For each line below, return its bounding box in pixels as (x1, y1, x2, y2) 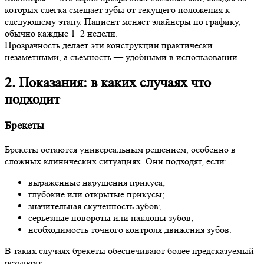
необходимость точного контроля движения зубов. (28, 223, 232, 235)
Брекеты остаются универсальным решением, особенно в (5, 143, 236, 155)
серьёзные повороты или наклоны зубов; (28, 212, 193, 223)
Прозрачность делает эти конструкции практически (5, 39, 213, 51)
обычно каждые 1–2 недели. (5, 28, 118, 39)
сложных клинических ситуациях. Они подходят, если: (5, 155, 227, 167)
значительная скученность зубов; (28, 200, 161, 212)
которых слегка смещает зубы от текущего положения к (5, 4, 230, 16)
